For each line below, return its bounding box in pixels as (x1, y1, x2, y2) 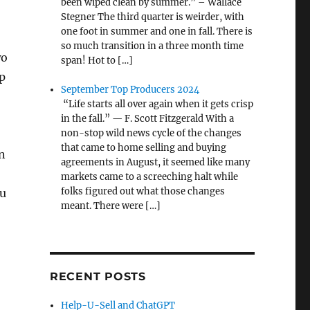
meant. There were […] (61, 200, 161, 212)
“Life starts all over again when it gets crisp (61, 98, 254, 111)
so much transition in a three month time (61, 40, 244, 53)
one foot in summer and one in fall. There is (61, 26, 253, 38)
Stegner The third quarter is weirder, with (61, 11, 245, 24)
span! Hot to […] (61, 55, 134, 67)
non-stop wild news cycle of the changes (61, 127, 242, 140)
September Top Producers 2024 (61, 84, 200, 96)
